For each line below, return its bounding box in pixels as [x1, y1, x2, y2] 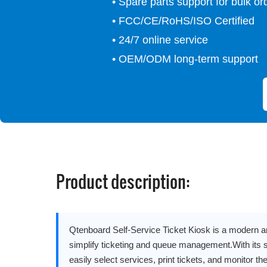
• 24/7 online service [111, 34, 208, 46]
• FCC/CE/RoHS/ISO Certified [111, 15, 254, 27]
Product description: [56, 169, 190, 194]
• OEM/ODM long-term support [111, 53, 258, 66]
